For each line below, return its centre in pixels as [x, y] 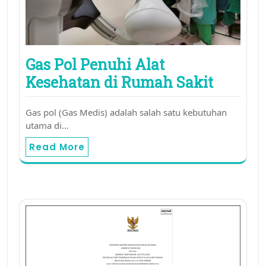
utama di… [47, 125]
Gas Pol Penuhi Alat [95, 64]
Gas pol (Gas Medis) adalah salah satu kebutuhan [126, 112]
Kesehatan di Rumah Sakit [119, 82]
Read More [57, 147]
